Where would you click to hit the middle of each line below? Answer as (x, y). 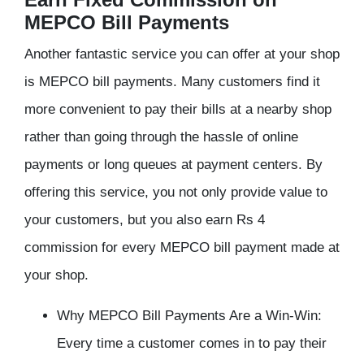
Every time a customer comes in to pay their (192, 344)
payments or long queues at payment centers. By (173, 165)
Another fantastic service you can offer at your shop (182, 54)
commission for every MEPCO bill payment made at (182, 248)
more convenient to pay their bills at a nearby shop (178, 110)
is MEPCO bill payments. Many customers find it (172, 82)
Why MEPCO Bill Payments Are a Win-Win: (189, 316)
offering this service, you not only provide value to (176, 193)
